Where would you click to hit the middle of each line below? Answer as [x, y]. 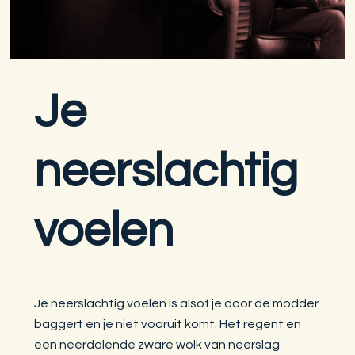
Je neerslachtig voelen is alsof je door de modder [177, 303]
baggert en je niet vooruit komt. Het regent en [168, 324]
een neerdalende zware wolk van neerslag [157, 344]
